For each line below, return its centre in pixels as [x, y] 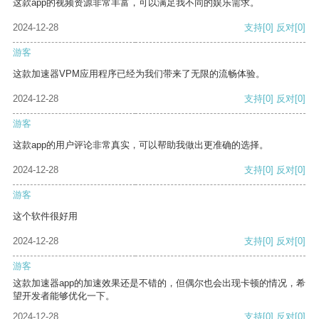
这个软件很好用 [45, 216]
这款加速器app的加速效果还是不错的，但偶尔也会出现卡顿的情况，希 [159, 283]
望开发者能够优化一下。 [64, 296]
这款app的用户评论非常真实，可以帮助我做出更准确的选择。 [141, 145]
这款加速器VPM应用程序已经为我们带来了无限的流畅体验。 [139, 74]
